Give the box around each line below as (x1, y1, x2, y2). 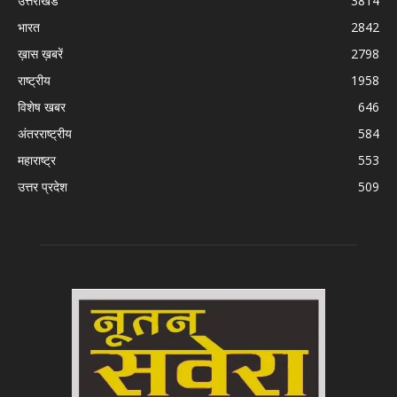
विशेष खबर (18, 97, 66, 115)
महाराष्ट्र (18, 151, 56, 168)
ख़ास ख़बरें (18, 44, 63, 62)
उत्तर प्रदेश (18, 177, 67, 195)
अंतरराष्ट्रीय (18, 124, 72, 142)
